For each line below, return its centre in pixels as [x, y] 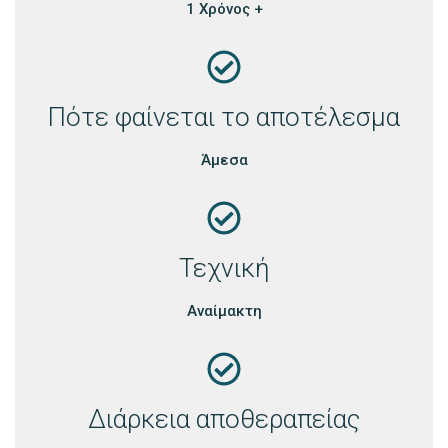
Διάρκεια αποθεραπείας [224, 418]
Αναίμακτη [224, 310]
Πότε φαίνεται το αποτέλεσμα [224, 116]
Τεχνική [224, 267]
